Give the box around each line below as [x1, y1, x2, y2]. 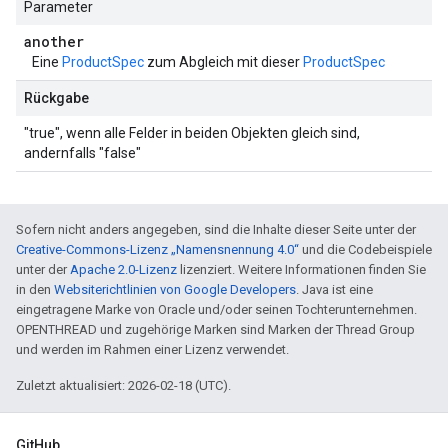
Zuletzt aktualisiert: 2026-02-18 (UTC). [16, 378, 231, 393]
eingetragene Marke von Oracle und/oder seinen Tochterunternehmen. [16, 302, 417, 317]
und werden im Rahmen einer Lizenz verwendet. [16, 342, 289, 357]
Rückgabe [24, 90, 89, 106]
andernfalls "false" [24, 145, 141, 161]
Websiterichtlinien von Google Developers [54, 282, 296, 297]
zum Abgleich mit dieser [144, 54, 303, 70]
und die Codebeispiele [299, 242, 432, 257]
